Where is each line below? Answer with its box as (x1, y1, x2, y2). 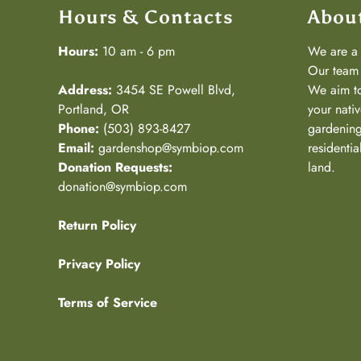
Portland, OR (58, 99, 129, 118)
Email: (58, 138, 94, 157)
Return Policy (58, 215, 136, 234)
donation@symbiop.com (58, 176, 187, 196)
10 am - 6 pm (98, 41, 175, 60)
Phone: (58, 118, 103, 138)
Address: (58, 80, 116, 99)
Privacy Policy (58, 254, 140, 273)
